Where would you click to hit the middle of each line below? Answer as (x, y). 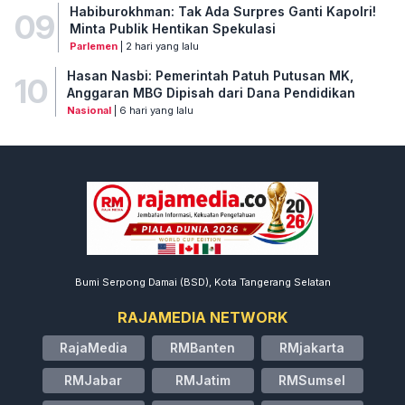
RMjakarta (312, 347)
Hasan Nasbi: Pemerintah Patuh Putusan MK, (210, 75)
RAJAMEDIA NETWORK (202, 317)
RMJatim (202, 380)
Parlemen (93, 46)
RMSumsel (312, 380)
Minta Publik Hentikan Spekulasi (172, 28)
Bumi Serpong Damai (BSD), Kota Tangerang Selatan (202, 282)
